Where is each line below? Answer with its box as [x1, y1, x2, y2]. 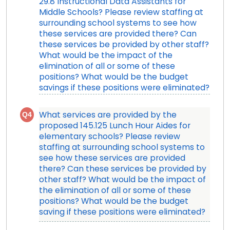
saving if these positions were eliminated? [39, 208, 205, 217]
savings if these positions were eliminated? [39, 84, 209, 93]
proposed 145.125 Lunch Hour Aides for [39, 122, 190, 131]
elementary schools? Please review [39, 133, 180, 142]
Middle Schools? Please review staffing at [39, 9, 203, 17]
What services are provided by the [39, 111, 177, 120]
